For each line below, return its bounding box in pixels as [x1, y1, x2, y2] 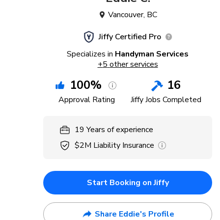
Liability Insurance [93, 140, 154, 151]
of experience [107, 124, 153, 135]
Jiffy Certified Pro [98, 31, 161, 42]
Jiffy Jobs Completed [130, 94, 201, 105]
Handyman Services [115, 49, 189, 59]
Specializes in [67, 49, 113, 59]
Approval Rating [58, 94, 115, 105]
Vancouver [108, 9, 143, 20]
